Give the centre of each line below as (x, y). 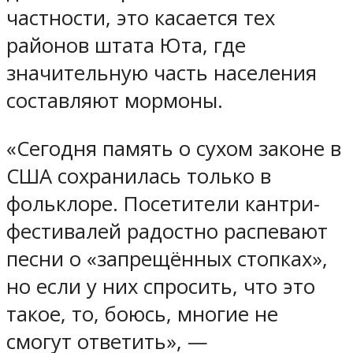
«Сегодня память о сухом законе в (174, 149)
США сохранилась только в (139, 176)
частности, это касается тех (141, 18)
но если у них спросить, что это (161, 287)
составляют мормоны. (115, 101)
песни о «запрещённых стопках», (167, 259)
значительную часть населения (162, 73)
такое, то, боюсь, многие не (142, 314)
